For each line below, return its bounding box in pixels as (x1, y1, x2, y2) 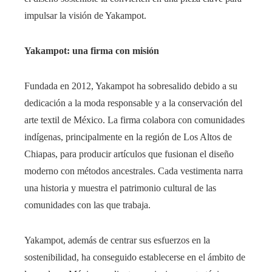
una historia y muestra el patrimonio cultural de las (24, 182, 216, 193)
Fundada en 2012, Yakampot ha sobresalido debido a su (24, 80, 237, 91)
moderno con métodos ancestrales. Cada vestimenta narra (24, 165, 243, 176)
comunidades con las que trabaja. (24, 199, 151, 210)
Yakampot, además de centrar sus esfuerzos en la (24, 234, 210, 245)
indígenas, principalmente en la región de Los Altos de (24, 131, 232, 142)
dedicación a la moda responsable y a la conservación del (24, 97, 242, 108)
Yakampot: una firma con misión (24, 45, 159, 56)
